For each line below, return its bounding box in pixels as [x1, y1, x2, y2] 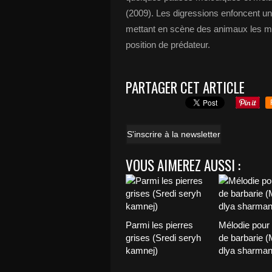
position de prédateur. [126, 39, 210, 50]
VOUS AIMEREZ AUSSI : [126, 155, 240, 175]
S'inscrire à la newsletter [127, 129, 220, 139]
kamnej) [126, 245, 158, 256]
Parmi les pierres [126, 220, 193, 230]
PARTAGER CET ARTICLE [126, 77, 245, 98]
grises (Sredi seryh [126, 233, 201, 243]
